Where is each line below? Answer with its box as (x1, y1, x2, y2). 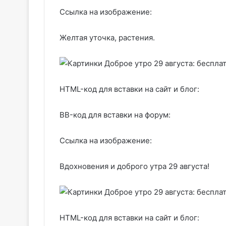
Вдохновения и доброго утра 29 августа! (60, 161, 209, 171)
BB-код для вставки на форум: (60, 110, 171, 120)
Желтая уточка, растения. (60, 33, 155, 42)
